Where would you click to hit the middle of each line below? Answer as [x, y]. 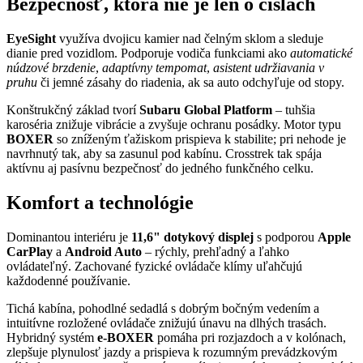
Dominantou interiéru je [69, 237]
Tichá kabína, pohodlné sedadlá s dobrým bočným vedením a [163, 308]
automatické [321, 53]
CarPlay [30, 251]
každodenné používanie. [68, 280]
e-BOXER [126, 337]
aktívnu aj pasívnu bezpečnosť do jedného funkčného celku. [160, 168]
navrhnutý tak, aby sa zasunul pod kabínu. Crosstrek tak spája [164, 153]
